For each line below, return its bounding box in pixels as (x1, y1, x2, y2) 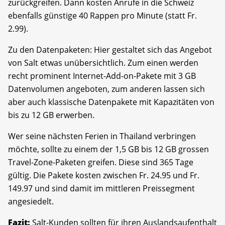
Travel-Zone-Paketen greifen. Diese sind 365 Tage (8, 156, 193, 168)
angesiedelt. (8, 195, 54, 207)
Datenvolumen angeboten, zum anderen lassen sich (8, 83, 205, 94)
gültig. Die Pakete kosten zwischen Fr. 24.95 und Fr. (8, 169, 199, 181)
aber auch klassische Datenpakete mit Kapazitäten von (8, 96, 214, 107)
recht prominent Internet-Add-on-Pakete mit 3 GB (8, 70, 196, 81)
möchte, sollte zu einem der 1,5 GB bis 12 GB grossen (8, 143, 209, 155)
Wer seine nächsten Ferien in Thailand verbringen (8, 130, 196, 142)
